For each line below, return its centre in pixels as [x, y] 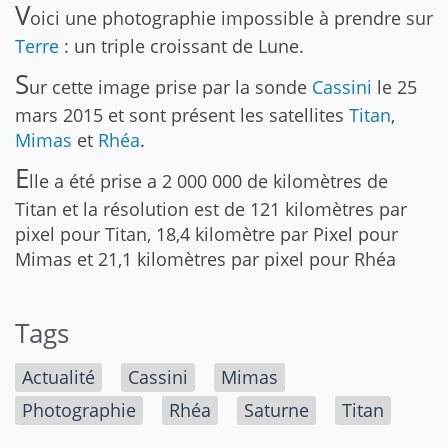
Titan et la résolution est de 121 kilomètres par [211, 208]
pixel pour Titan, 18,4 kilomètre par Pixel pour [206, 233]
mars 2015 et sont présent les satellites [182, 114]
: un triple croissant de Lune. [181, 45]
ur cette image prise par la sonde [170, 86]
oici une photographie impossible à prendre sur [231, 17]
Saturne [277, 409]
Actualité [58, 376]
